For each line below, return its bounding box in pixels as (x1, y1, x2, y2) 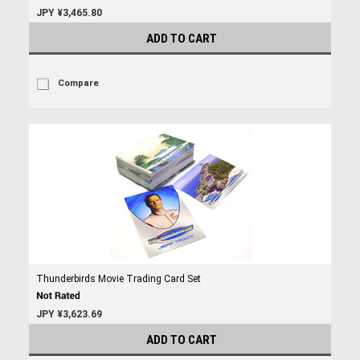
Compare (57, 78, 99, 88)
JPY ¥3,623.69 (35, 309, 102, 320)
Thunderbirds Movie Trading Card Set (35, 273, 201, 284)
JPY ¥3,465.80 (35, 7, 102, 18)
